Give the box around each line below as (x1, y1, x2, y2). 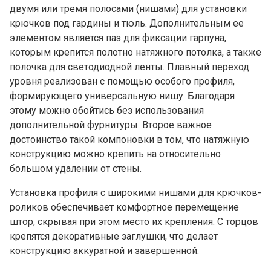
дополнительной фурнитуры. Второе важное (10, 119, 212, 131)
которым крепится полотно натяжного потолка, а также (10, 46, 261, 58)
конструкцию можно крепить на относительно (10, 148, 221, 160)
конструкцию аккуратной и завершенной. (10, 244, 199, 256)
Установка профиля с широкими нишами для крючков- (10, 186, 261, 198)
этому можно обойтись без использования (10, 104, 204, 116)
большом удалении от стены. (10, 162, 142, 174)
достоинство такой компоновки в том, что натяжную (10, 133, 249, 145)
